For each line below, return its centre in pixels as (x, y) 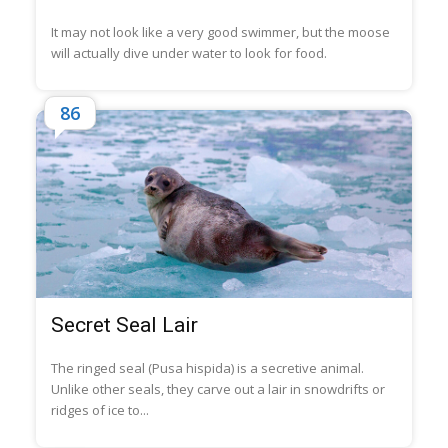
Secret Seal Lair (124, 325)
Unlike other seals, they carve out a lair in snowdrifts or (217, 389)
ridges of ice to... (99, 410)
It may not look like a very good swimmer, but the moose (220, 31)
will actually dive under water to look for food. (188, 52)
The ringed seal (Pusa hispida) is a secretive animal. (207, 368)
